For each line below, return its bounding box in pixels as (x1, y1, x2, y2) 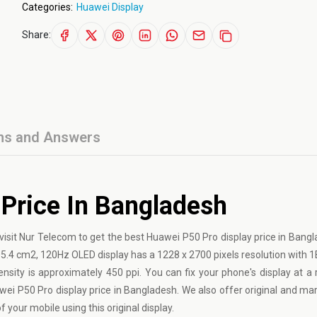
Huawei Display (76, 1, 144, 13)
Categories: (21, 1, 73, 13)
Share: (21, 28, 51, 40)
